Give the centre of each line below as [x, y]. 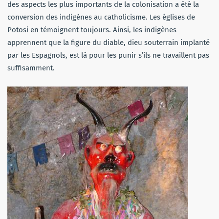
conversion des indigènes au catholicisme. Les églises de [101, 17]
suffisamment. [31, 68]
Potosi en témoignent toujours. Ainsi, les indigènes [92, 30]
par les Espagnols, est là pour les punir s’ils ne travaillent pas [108, 55]
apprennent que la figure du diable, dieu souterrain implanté [109, 42]
